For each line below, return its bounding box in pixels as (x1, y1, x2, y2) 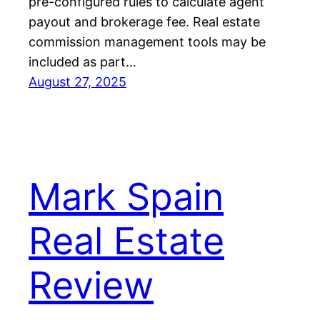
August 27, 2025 (29, 74, 126, 90)
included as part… (29, 54, 136, 70)
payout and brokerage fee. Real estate (29, 14, 260, 30)
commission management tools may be (29, 34, 266, 50)
